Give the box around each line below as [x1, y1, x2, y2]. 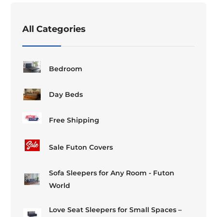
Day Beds [49, 90, 83, 99]
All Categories [22, 23, 86, 34]
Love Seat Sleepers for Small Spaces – [49, 205, 182, 214]
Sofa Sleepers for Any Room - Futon [49, 168, 175, 177]
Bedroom [49, 64, 83, 73]
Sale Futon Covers [49, 142, 113, 152]
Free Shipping [49, 115, 100, 124]
